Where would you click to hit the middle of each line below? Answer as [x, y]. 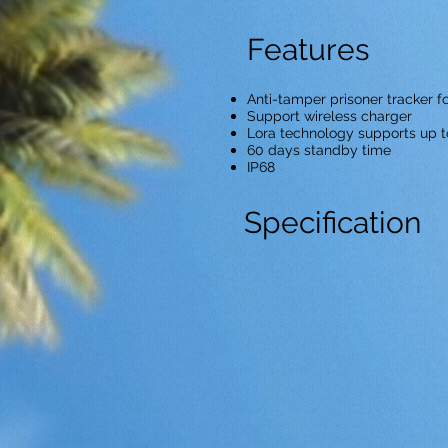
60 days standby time [319, 150]
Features [308, 49]
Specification [332, 222]
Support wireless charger [329, 116]
